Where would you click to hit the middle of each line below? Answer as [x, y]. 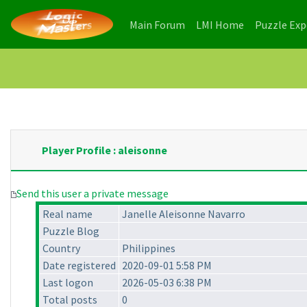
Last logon [68, 283]
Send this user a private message [93, 194]
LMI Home [220, 24]
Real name [67, 214]
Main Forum [157, 24]
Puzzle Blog [71, 231]
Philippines [149, 248]
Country [61, 248]
